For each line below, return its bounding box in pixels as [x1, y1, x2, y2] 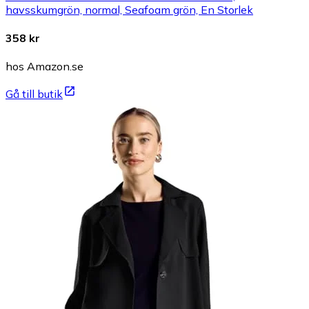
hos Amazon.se [6, 59, 83, 74]
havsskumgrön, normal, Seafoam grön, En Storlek [6, 2, 253, 17]
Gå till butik [6, 87, 63, 101]
